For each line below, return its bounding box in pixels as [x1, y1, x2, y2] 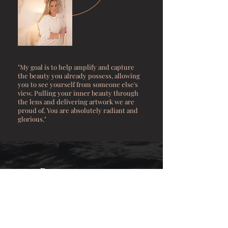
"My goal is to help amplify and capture [18, 63, 134, 71]
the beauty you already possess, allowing [18, 71, 140, 80]
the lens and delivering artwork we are [18, 97, 134, 106]
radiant [103, 106, 125, 115]
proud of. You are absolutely [18, 106, 103, 115]
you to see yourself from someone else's [18, 80, 138, 89]
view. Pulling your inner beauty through [18, 89, 138, 97]
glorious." [18, 115, 46, 123]
